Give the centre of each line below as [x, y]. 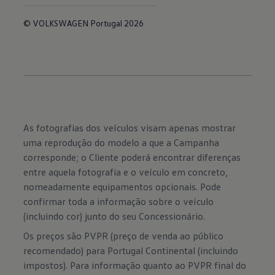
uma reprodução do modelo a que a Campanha [122, 143]
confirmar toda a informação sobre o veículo [119, 202]
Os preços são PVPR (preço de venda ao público [124, 236]
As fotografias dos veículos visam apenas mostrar [130, 128]
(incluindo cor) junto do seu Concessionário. [114, 216]
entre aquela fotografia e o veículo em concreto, [126, 172]
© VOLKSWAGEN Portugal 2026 [84, 23]
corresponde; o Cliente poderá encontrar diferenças [132, 157]
